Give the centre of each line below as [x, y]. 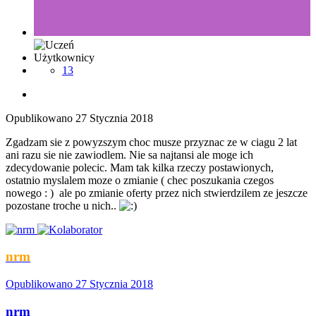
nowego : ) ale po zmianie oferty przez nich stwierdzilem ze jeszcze [157, 193]
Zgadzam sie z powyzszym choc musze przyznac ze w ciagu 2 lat [151, 142]
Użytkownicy [64, 57]
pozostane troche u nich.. [62, 205]
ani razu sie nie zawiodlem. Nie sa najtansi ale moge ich [129, 154]
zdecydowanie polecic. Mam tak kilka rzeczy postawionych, [140, 167]
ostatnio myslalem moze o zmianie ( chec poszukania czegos [140, 180]
